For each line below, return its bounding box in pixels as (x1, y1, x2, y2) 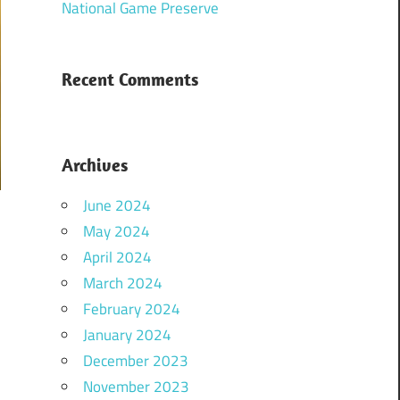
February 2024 (82, 297, 180, 321)
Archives (61, 154, 128, 177)
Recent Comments (61, 68, 198, 91)
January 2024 (82, 323, 171, 347)
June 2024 (82, 194, 151, 218)
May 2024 (82, 220, 150, 244)
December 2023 (82, 349, 188, 373)
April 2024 (82, 246, 152, 270)
